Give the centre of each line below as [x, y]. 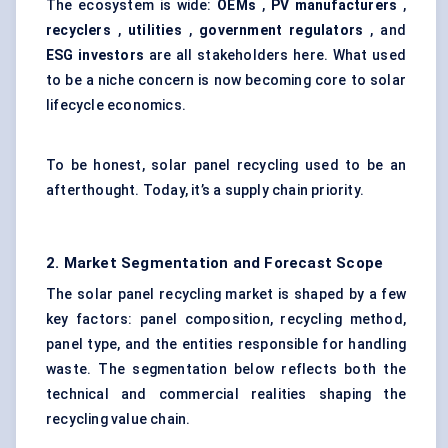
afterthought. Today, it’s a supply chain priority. [205, 190]
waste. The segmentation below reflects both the [226, 369]
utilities [155, 30]
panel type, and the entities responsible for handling [226, 344]
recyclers [78, 30]
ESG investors [95, 55]
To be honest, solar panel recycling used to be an [226, 165]
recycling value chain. [118, 419]
